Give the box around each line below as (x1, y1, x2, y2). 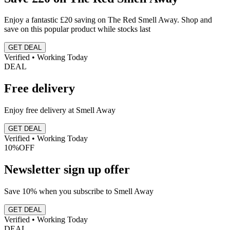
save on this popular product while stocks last (4, 25, 150, 34)
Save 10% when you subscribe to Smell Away (4, 187, 154, 196)
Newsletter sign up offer (4, 163, 130, 177)
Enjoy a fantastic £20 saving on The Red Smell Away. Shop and (4, 15, 212, 25)
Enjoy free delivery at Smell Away (4, 106, 116, 115)
